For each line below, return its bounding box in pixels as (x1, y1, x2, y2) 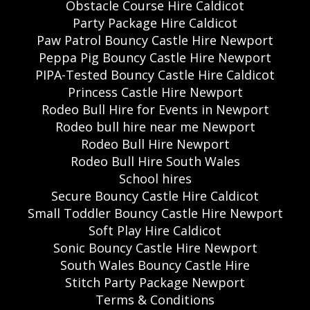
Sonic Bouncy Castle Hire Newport (53, 239, 257, 257)
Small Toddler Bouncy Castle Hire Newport (27, 205, 283, 222)
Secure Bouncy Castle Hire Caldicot (51, 188, 259, 205)
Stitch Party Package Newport (65, 274, 245, 291)
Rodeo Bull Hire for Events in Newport (41, 101, 269, 118)
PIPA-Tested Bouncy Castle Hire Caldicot (35, 66, 275, 84)
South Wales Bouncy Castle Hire (60, 257, 250, 274)
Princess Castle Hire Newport (67, 84, 243, 101)
